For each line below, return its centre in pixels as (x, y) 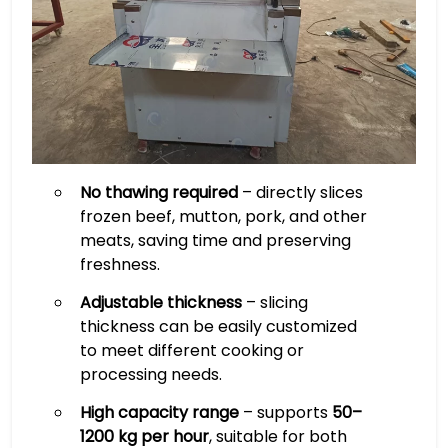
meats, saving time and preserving (215, 240)
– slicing (274, 302)
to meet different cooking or (191, 350)
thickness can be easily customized (218, 326)
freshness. (119, 264)
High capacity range (159, 412)
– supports (285, 412)
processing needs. (150, 374)
